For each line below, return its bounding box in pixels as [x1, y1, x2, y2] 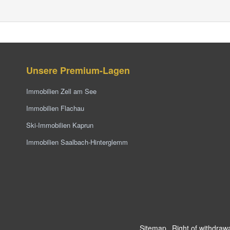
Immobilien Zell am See [26, 86, 97, 96]
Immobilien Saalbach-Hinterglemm [26, 137, 128, 147]
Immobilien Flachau [26, 103, 85, 113]
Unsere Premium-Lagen [26, 63, 130, 77]
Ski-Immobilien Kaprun [26, 120, 94, 130]
